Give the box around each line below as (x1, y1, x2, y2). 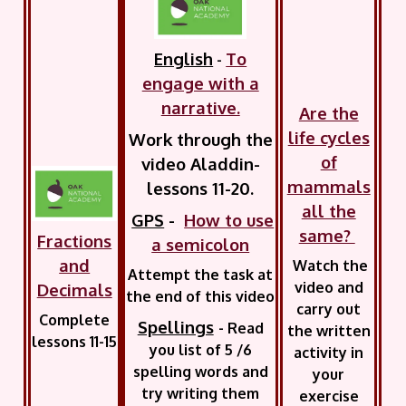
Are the (298, 102, 359, 123)
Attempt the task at (128, 266, 274, 285)
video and (294, 278, 363, 296)
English (154, 48, 214, 70)
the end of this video (126, 287, 275, 306)
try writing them (141, 384, 260, 403)
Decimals (36, 278, 112, 300)
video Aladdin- (140, 153, 260, 175)
